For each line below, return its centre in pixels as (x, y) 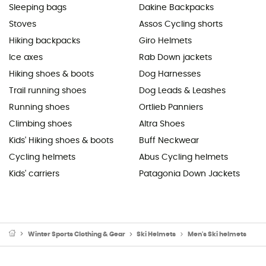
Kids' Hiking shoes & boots (61, 140)
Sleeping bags (38, 7)
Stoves (23, 24)
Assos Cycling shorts (181, 24)
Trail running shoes (47, 91)
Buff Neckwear (169, 140)
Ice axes (26, 57)
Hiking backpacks (45, 41)
